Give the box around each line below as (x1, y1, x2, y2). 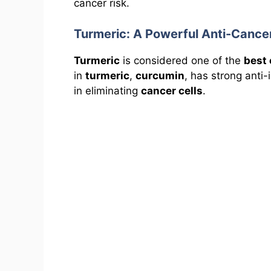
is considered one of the (120, 54, 244, 67)
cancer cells (141, 84, 203, 97)
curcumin (135, 69, 184, 82)
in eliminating (74, 84, 141, 97)
